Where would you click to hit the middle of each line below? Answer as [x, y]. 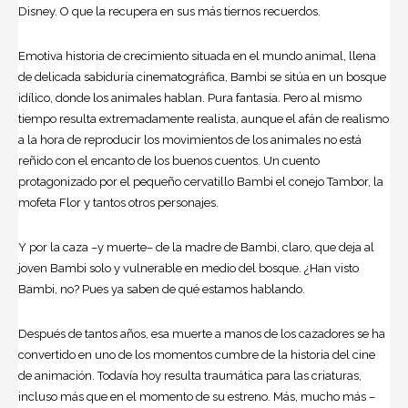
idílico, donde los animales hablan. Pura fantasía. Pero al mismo [190, 97]
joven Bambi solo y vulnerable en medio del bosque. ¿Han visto [189, 268]
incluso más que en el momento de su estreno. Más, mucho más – [197, 396]
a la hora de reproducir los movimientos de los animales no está [190, 139]
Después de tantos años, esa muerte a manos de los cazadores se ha [202, 333]
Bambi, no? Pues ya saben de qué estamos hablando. [162, 289]
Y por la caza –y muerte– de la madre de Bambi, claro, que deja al [196, 247]
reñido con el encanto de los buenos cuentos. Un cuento [169, 160]
